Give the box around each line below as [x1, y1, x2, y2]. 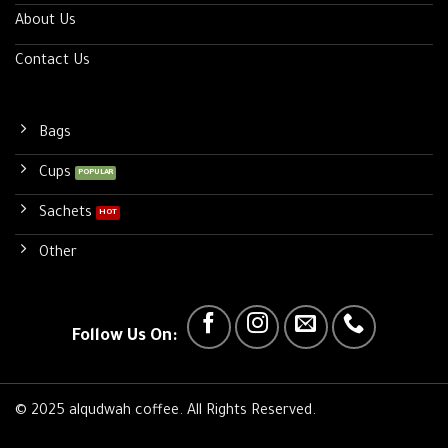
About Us [15, 13, 76, 30]
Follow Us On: [71, 327, 177, 347]
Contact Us [15, 53, 90, 70]
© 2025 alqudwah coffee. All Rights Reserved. [15, 403, 316, 420]
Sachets [39, 205, 92, 222]
